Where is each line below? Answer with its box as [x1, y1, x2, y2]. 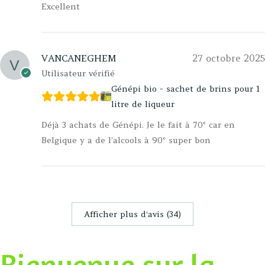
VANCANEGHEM [41, 51, 117, 64]
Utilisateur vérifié [41, 67, 115, 79]
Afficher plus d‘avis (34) [84, 208, 181, 219]
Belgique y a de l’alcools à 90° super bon [41, 134, 211, 146]
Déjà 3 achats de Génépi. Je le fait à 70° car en [41, 119, 235, 130]
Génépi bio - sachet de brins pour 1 [111, 83, 260, 94]
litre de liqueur [111, 98, 174, 109]
